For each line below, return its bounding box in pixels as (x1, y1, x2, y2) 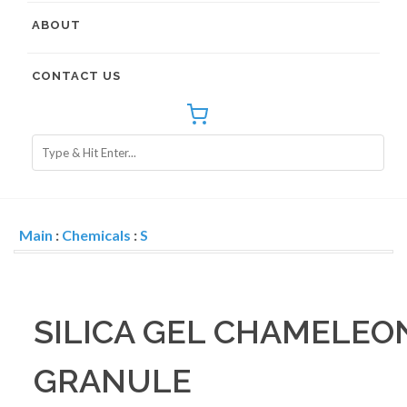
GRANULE (34, 362, 192, 400)
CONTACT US (32, 69, 121, 83)
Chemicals (62, 226, 131, 243)
